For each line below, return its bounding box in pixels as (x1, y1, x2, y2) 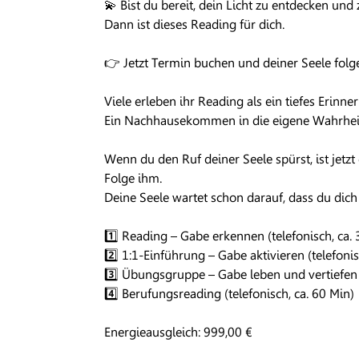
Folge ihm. (104, 171, 162, 186)
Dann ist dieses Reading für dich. (104, 17, 284, 32)
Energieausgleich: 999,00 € (104, 325, 252, 340)
